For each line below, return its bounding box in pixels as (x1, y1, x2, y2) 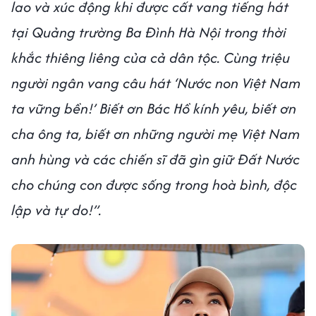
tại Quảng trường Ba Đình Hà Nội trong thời (11, 22, 286, 43)
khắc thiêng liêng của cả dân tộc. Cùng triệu (11, 47, 290, 68)
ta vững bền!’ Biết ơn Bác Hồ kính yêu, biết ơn (11, 98, 296, 119)
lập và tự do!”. (11, 200, 102, 221)
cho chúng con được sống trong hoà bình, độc (11, 174, 297, 195)
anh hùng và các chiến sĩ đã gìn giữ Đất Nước (11, 149, 300, 170)
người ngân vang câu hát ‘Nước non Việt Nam (11, 73, 300, 94)
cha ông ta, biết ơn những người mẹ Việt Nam (11, 123, 300, 145)
